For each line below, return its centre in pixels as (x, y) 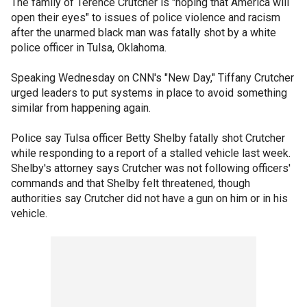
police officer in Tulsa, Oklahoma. (89, 47)
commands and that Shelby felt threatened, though (131, 183)
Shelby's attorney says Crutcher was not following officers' (151, 168)
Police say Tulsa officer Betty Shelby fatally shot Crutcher (148, 138)
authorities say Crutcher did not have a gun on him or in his (149, 198)
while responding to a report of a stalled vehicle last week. (151, 153)
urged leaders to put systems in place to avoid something (149, 93)
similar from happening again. (81, 108)
